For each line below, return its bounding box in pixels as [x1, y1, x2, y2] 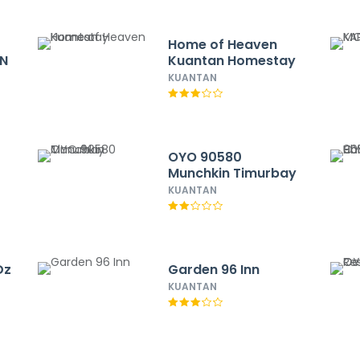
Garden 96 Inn [167, 260, 260, 279]
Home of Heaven [167, 35, 277, 54]
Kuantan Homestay [167, 51, 296, 70]
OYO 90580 [167, 148, 242, 166]
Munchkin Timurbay [167, 164, 297, 182]
